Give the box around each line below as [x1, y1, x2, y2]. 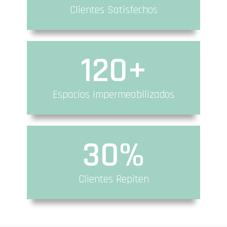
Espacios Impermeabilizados [53, 87, 174, 101]
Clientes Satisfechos [69, 3, 158, 17]
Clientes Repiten [78, 172, 149, 186]
